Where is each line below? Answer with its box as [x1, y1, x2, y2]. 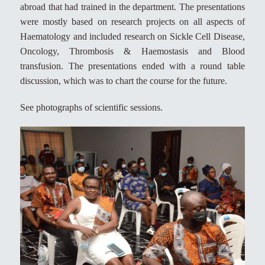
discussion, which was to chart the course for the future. [20, 76, 227, 86]
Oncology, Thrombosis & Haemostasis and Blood [20, 46, 245, 57]
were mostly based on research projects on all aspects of [20, 17, 245, 27]
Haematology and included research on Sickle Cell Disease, [20, 31, 245, 42]
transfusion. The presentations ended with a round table [20, 61, 245, 72]
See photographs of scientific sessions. [20, 102, 163, 113]
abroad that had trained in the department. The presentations [20, 2, 245, 12]
